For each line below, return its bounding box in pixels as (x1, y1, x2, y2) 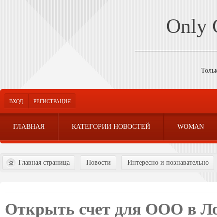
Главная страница (18, 159, 70, 166)
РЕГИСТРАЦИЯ (33, 98, 71, 104)
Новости (86, 159, 111, 166)
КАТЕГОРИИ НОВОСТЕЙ (72, 123, 150, 130)
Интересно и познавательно (127, 159, 209, 166)
